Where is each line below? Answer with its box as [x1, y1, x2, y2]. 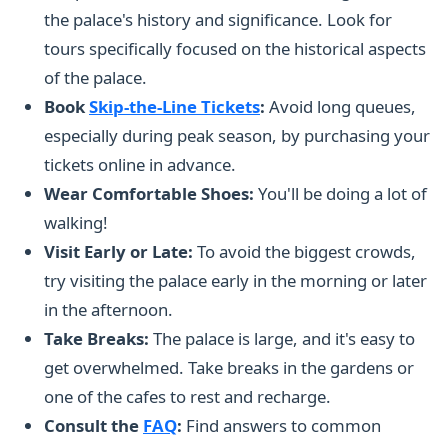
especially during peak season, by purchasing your [44, 124, 430, 148]
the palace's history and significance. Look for [44, 8, 392, 32]
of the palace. [44, 66, 147, 90]
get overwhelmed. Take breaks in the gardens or [44, 356, 414, 380]
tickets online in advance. [44, 153, 236, 177]
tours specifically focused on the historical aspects [44, 37, 426, 61]
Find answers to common [182, 414, 381, 438]
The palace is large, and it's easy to [149, 327, 415, 351]
